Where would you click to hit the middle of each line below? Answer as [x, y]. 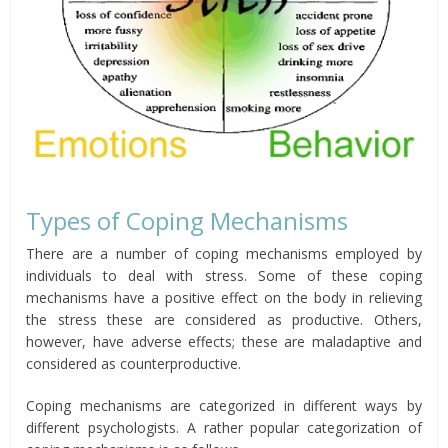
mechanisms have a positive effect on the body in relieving [224, 297]
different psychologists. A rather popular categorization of [224, 427]
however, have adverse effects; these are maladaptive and [224, 341]
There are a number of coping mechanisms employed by [224, 253]
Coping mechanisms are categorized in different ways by [224, 405]
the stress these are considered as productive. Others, [224, 319]
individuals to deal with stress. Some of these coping [224, 275]
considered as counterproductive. [134, 363]
